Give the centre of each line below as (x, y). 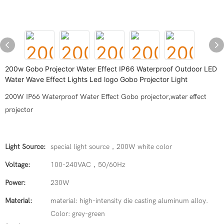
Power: (15, 183)
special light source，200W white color (111, 147)
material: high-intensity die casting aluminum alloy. (129, 201)
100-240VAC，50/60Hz (88, 165)
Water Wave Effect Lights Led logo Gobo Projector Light (96, 79)
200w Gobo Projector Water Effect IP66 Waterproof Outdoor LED (111, 69)
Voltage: (17, 165)
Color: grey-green (78, 214)
